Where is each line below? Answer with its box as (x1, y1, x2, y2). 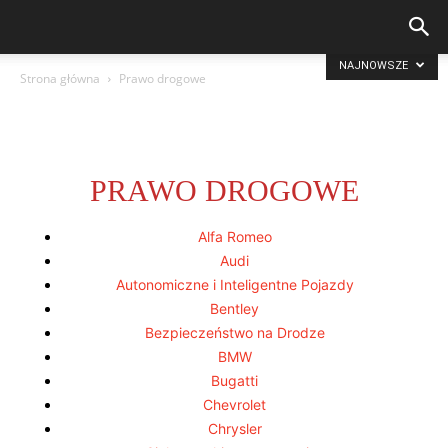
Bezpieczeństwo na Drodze (144, 324, 325, 341)
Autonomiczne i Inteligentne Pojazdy (115, 276, 354, 293)
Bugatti (211, 372, 258, 389)
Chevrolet (203, 396, 266, 413)
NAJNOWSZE (339, 59, 411, 72)
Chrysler (207, 420, 262, 437)
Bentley (210, 300, 259, 317)
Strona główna (20, 70, 100, 87)
